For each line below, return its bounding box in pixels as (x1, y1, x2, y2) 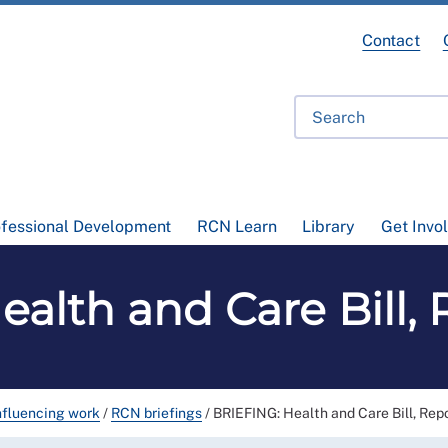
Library (302, 217, 356, 236)
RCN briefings (111, 405, 202, 421)
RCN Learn (196, 217, 277, 236)
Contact (362, 31, 421, 50)
